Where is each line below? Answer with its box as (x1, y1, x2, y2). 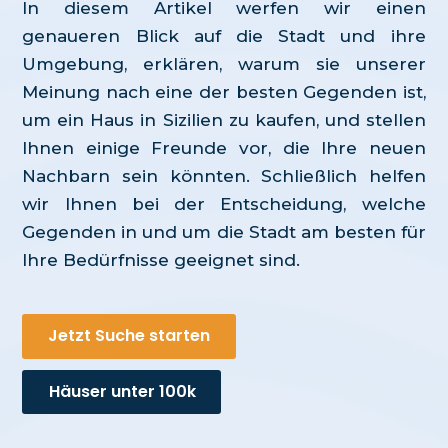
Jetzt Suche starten (48, 324, 211, 348)
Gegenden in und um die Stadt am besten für (22, 222, 426, 243)
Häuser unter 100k (49, 379, 197, 403)
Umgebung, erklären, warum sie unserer (22, 54, 426, 75)
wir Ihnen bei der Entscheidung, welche (22, 194, 426, 215)
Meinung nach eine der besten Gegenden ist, (22, 82, 426, 103)
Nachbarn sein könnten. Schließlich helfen (22, 166, 426, 187)
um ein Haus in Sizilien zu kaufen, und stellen (22, 110, 426, 131)
